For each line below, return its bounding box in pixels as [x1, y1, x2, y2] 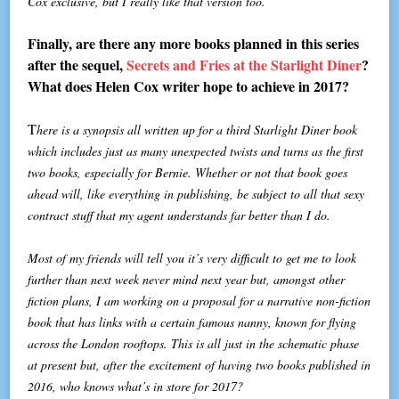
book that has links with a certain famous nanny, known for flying [28, 313, 357, 330]
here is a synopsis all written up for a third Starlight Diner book [37, 120, 358, 138]
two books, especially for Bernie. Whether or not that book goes [28, 163, 348, 181]
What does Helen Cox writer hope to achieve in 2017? [28, 75, 350, 96]
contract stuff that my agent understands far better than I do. [28, 206, 331, 224]
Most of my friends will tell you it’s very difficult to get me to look [28, 248, 357, 266]
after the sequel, [28, 53, 127, 75]
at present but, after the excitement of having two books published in [28, 355, 371, 373]
